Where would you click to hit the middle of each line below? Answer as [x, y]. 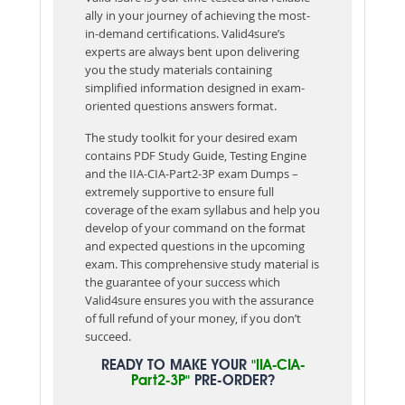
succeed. [108, 336]
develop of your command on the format [195, 227]
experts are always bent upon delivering [192, 51]
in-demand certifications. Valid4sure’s [185, 33]
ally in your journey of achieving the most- [198, 15]
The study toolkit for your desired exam [191, 137]
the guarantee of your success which [183, 282]
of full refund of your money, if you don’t [193, 318]
